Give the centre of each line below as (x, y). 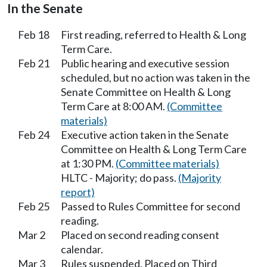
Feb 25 (34, 207)
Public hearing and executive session (145, 63)
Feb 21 (34, 63)
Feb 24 (34, 135)
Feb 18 (34, 35)
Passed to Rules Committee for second (150, 207)
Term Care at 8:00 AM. (114, 106)
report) (78, 192)
